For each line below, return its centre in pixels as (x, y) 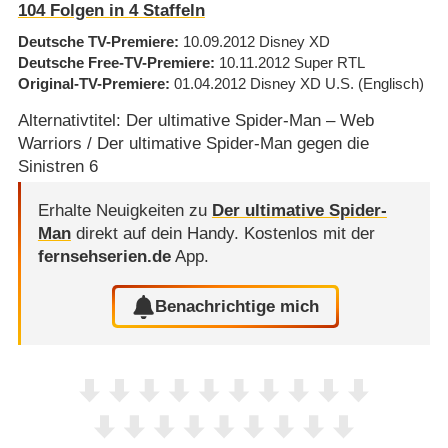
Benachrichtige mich (237, 307)
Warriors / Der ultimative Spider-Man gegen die (193, 144)
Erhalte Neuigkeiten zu (124, 211)
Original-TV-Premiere (91, 83)
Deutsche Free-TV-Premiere (113, 62)
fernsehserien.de (104, 257)
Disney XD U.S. (301, 83)
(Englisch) (390, 83)
